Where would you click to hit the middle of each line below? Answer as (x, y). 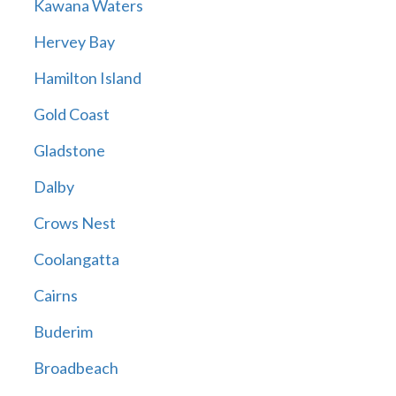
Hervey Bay (74, 42)
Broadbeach (76, 368)
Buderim (63, 332)
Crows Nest (74, 223)
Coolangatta (76, 259)
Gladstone (69, 151)
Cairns (55, 296)
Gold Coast (71, 114)
